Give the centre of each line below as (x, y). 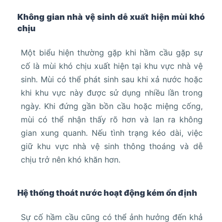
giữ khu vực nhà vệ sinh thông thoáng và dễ (112, 146)
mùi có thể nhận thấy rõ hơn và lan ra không (112, 119)
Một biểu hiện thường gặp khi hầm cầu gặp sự (112, 52)
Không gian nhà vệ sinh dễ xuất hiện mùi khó (111, 17)
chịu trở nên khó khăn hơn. (71, 159)
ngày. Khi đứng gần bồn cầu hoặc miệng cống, (112, 106)
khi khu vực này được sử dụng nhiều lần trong (112, 92)
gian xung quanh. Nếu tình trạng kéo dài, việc (112, 133)
